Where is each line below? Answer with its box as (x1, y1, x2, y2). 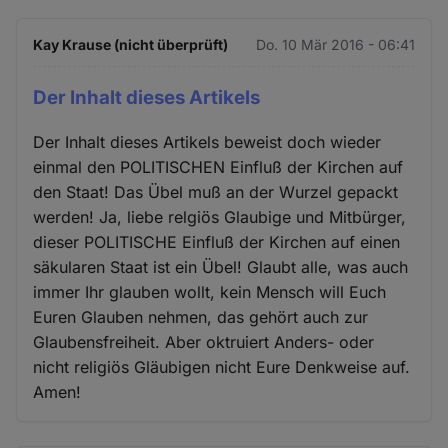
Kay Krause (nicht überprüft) (33, 35, 229, 53)
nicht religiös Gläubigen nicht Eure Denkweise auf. (33, 357, 411, 378)
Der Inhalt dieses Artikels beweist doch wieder (33, 132, 382, 153)
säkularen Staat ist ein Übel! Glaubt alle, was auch (33, 257, 409, 278)
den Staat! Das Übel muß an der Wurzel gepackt (33, 182, 399, 203)
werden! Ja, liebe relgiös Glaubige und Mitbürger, (33, 207, 407, 228)
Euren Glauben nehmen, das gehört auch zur (33, 307, 369, 328)
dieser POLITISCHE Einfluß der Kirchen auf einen (33, 232, 401, 253)
